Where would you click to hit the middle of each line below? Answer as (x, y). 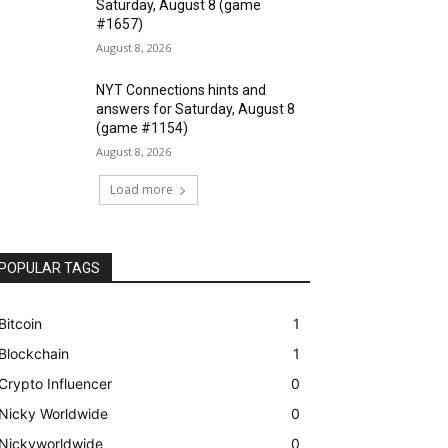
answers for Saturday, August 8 (196, 109)
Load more (141, 190)
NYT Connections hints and (181, 90)
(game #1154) (142, 128)
